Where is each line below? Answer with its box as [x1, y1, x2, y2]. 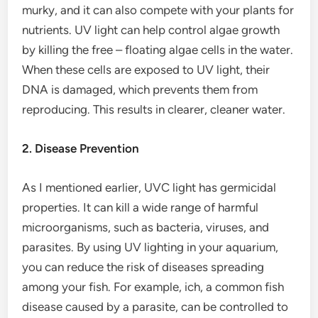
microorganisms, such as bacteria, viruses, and [22, 220, 270, 234]
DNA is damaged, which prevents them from [22, 82, 258, 97]
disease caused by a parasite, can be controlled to [22, 300, 289, 314]
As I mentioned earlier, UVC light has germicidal [22, 180, 277, 194]
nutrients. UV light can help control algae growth [22, 23, 280, 37]
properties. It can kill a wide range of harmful [22, 200, 259, 214]
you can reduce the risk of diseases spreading [22, 260, 265, 274]
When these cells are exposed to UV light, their [22, 62, 270, 77]
